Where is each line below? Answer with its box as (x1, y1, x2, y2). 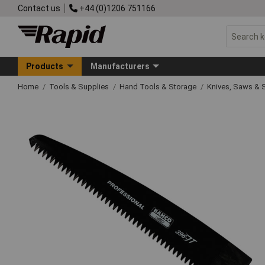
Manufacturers (90, 61, 150, 71)
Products (26, 61, 64, 71)
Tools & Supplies (49, 82, 111, 91)
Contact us (18, 3, 60, 13)
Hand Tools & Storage (119, 82, 198, 91)
